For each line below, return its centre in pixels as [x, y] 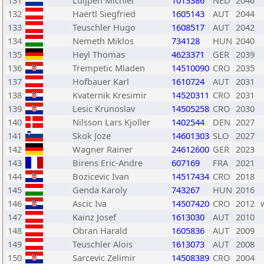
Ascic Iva [90, 203]
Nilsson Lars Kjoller [111, 122]
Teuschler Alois [103, 244]
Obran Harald [100, 230]
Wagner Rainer [103, 149]
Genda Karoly [100, 190]
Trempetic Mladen [109, 68]
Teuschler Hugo [104, 27]
